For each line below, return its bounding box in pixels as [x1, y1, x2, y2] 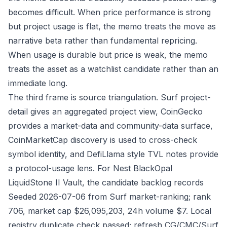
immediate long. [8, 78, 67, 88]
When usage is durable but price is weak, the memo [8, 50, 208, 60]
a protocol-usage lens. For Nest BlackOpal [8, 163, 172, 173]
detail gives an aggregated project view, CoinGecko [8, 106, 203, 117]
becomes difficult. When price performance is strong [8, 7, 211, 17]
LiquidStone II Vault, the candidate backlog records [8, 177, 204, 187]
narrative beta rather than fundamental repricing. [8, 35, 197, 46]
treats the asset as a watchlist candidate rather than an [8, 64, 218, 74]
